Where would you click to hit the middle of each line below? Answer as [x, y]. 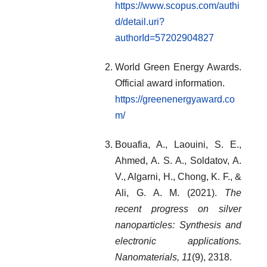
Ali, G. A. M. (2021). [170, 193]
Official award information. [170, 83]
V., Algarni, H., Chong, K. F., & [178, 177]
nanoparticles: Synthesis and [178, 225]
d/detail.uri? [140, 22]
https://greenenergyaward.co [175, 100]
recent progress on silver [178, 209]
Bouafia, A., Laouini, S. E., [178, 145]
